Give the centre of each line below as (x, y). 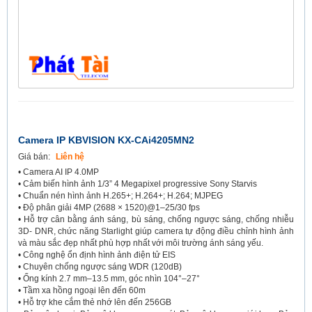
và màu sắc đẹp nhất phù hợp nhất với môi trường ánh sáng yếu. (141, 243)
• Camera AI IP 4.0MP (58, 172)
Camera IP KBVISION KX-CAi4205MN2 (106, 140)
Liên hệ (70, 156)
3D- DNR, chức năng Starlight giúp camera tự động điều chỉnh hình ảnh (156, 231)
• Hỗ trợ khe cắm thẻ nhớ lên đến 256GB (95, 302)
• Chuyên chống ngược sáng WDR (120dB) (100, 266)
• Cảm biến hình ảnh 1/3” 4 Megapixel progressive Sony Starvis (138, 184)
